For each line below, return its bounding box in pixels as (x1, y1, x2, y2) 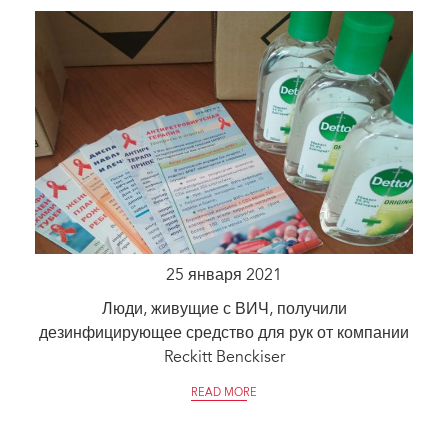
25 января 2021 (166, 268, 282, 285)
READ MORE (191, 388, 257, 400)
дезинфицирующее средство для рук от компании (39, 326, 409, 343)
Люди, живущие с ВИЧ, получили (101, 302, 347, 319)
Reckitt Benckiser (163, 350, 285, 367)
